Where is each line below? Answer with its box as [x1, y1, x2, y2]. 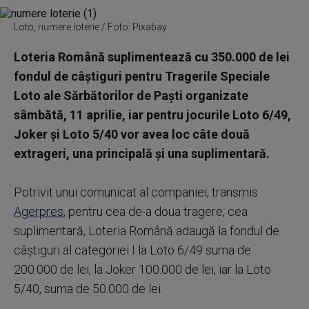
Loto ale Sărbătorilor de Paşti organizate [14, 88, 248, 103]
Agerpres [14, 204, 63, 219]
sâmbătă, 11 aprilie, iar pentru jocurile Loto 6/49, [14, 108, 291, 122]
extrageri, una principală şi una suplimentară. [14, 146, 270, 161]
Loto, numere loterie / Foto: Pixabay [14, 21, 167, 32]
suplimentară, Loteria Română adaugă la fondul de [14, 223, 279, 238]
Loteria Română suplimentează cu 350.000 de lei [14, 50, 290, 64]
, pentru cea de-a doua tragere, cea [63, 204, 248, 219]
